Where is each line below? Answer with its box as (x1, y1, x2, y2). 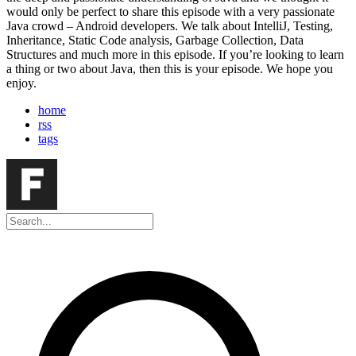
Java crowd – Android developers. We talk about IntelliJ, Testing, (6, 19, 333, 33)
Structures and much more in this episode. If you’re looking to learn (6, 48, 344, 62)
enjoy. (6, 76, 37, 91)
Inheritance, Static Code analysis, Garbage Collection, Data (6, 33, 304, 48)
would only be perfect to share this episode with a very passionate (6, 5, 335, 19)
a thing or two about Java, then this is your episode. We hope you (6, 62, 333, 76)
